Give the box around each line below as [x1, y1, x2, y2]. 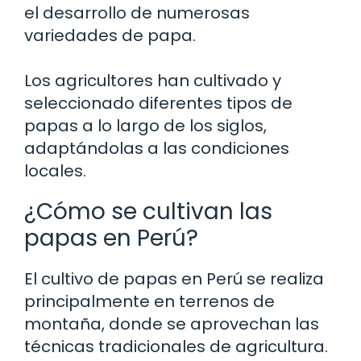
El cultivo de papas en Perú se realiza [24, 267, 324, 290]
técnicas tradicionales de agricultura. [24, 334, 328, 358]
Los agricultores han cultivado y [24, 68, 281, 92]
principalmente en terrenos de [24, 289, 275, 313]
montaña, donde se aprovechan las [24, 312, 319, 335]
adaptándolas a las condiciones [24, 136, 289, 160]
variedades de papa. [24, 23, 196, 47]
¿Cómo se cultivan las [24, 195, 272, 227]
